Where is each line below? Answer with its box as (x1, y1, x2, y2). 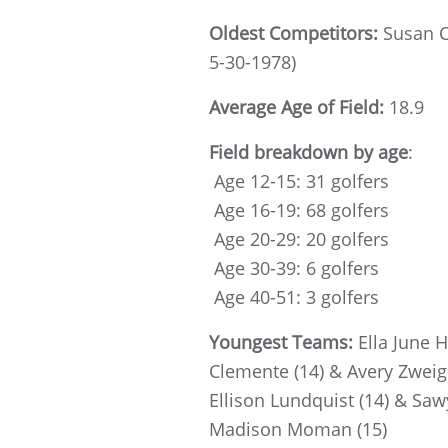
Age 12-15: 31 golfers (209, 168, 389, 193)
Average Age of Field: (209, 94, 389, 119)
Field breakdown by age (209, 139, 408, 164)
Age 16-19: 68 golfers (209, 197, 389, 222)
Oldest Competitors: (209, 20, 383, 45)
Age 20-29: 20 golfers (209, 226, 389, 251)
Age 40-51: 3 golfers (209, 284, 379, 309)
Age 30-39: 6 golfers (209, 255, 379, 280)
